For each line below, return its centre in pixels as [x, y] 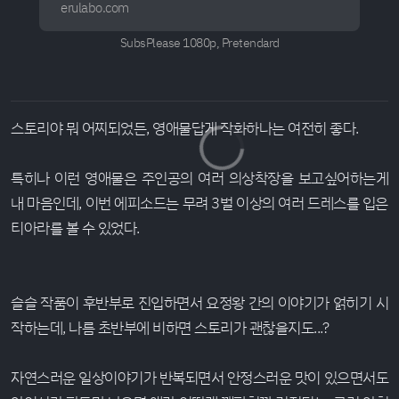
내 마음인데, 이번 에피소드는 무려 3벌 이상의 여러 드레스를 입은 [199, 202]
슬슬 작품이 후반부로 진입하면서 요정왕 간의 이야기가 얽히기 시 [199, 302]
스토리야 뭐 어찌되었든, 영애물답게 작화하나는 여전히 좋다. [185, 127]
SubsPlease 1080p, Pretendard [199, 42]
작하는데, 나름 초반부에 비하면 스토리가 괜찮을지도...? [170, 327]
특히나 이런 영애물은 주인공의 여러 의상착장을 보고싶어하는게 [199, 177]
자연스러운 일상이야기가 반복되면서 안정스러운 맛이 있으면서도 [199, 377]
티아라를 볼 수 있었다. [75, 227]
